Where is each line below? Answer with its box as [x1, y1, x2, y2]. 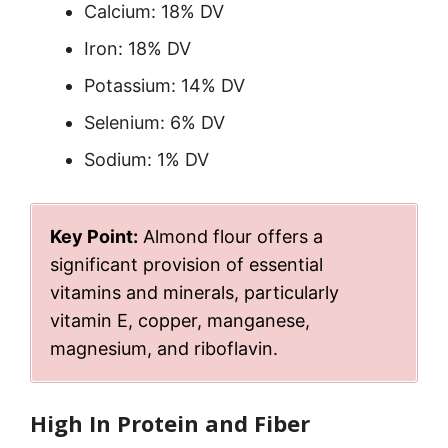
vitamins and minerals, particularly [50, 281, 339, 303]
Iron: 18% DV [84, 37, 191, 59]
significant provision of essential [50, 253, 323, 275]
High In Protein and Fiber [30, 407, 310, 438]
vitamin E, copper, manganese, [50, 309, 310, 331]
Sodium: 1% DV [84, 148, 209, 170]
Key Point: [50, 225, 138, 247]
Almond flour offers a [138, 225, 323, 247]
